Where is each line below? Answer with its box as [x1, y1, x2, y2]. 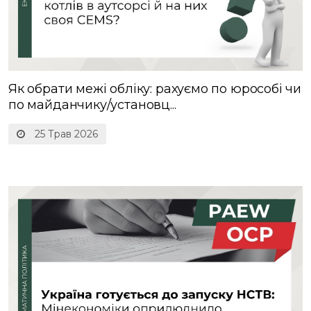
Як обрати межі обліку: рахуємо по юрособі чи [8, 81, 302, 96]
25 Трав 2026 [32, 127, 98, 140]
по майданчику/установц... [8, 96, 176, 112]
